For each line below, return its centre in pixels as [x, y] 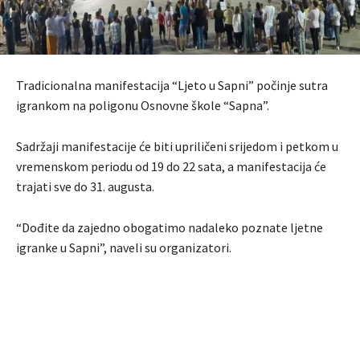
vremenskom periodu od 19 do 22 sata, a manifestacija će [171, 166]
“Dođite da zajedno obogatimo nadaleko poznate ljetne [170, 227]
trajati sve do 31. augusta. [85, 186]
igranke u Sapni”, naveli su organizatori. [124, 247]
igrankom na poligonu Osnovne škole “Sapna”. [143, 105]
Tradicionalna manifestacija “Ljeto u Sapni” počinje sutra [172, 85]
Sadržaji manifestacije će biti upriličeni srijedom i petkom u [177, 146]
